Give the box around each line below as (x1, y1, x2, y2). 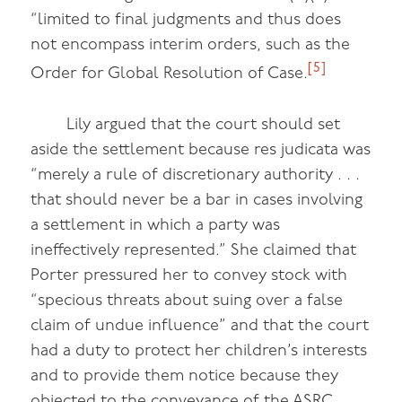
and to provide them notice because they (31, 368, 339, 386)
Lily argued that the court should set (66, 117, 341, 135)
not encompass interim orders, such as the (31, 37, 351, 55)
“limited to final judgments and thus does (31, 12, 342, 30)
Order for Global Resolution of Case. (31, 66, 309, 83)
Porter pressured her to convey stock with (31, 267, 348, 285)
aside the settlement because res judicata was (31, 142, 371, 160)
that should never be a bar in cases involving (31, 192, 363, 210)
